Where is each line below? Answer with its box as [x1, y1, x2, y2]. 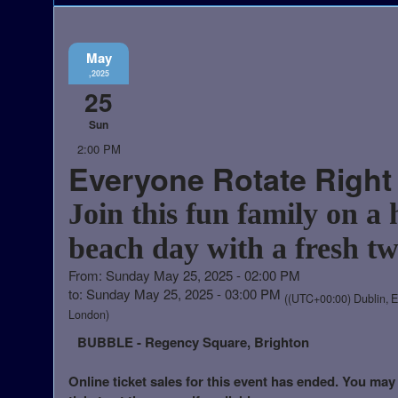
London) [68, 306, 109, 322]
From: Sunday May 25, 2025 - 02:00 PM [68, 265, 300, 284]
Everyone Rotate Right [68, 156, 392, 200]
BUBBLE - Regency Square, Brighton [77, 331, 309, 352]
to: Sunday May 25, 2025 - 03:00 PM [68, 283, 284, 303]
